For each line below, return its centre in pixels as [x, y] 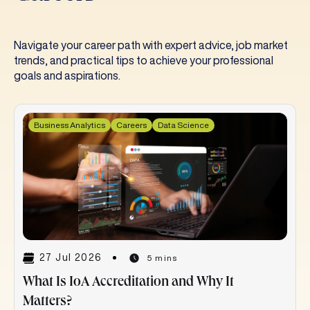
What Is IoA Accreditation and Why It [128, 283]
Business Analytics [70, 125]
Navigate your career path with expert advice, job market [151, 45]
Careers [131, 125]
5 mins [162, 257]
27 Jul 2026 [71, 258]
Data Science [183, 125]
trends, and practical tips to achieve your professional [144, 60]
